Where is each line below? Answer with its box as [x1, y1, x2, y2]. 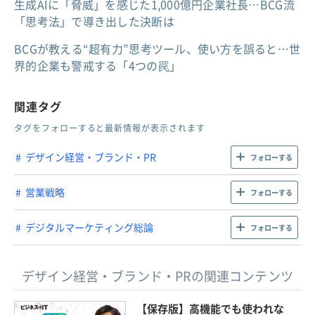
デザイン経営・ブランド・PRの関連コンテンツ [22, 266, 293, 285]
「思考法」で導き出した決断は [14, 12, 174, 30]
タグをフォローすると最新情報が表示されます [14, 121, 205, 134]
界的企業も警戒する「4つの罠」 [14, 56, 181, 74]
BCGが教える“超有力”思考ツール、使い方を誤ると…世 [14, 39, 301, 57]
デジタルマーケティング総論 [25, 220, 153, 235]
